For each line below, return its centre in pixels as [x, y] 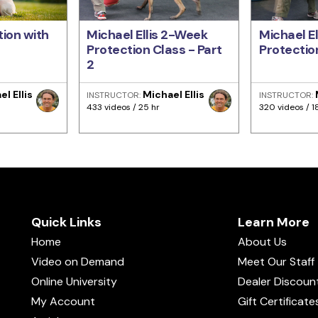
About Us [262, 242]
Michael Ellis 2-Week [148, 35]
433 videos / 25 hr [124, 107]
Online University [74, 281]
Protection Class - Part [154, 50]
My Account [63, 301]
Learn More [274, 222]
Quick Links [66, 222]
